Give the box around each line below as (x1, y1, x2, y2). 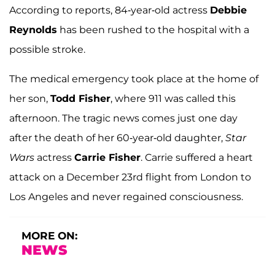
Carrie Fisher (74, 151, 141, 163)
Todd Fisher (50, 92, 110, 104)
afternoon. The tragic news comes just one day (9, 112, 238, 124)
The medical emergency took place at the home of (9, 72, 258, 85)
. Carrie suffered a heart (141, 151, 253, 163)
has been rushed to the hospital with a (57, 23, 249, 36)
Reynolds (9, 23, 57, 36)
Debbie (210, 4, 247, 16)
